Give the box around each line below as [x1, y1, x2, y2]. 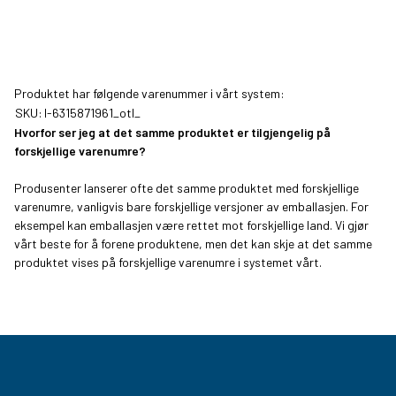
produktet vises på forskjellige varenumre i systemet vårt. [14, 255, 322, 270]
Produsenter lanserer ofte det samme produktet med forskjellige [14, 180, 359, 196]
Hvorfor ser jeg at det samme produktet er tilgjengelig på [14, 125, 331, 141]
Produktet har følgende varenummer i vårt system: [14, 86, 285, 102]
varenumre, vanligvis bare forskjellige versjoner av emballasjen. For [14, 199, 369, 215]
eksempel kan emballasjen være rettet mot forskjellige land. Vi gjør [14, 217, 369, 233]
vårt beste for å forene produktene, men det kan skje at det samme [14, 236, 372, 252]
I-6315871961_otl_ [44, 105, 141, 121]
